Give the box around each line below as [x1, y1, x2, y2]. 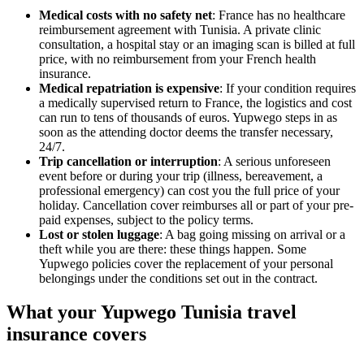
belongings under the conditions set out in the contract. [39, 271, 318, 285]
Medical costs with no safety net [39, 7, 212, 22]
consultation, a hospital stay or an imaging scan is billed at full [39, 37, 355, 51]
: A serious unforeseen [218, 154, 331, 168]
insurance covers [6, 323, 146, 345]
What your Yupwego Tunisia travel [6, 301, 297, 323]
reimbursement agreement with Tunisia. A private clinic [39, 22, 321, 37]
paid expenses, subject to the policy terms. [39, 212, 253, 227]
